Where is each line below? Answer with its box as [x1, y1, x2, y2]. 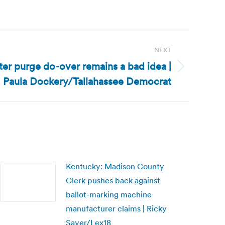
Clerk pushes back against [66, 175, 160, 185]
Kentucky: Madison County [66, 161, 164, 171]
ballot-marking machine [66, 189, 152, 199]
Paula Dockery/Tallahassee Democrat [3, 75, 171, 88]
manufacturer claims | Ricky [66, 203, 167, 213]
